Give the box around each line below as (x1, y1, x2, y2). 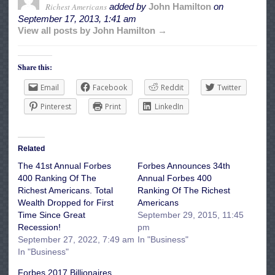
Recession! (18, 222, 61, 233)
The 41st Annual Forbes (18, 161, 111, 171)
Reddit (161, 82, 184, 93)
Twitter (217, 82, 241, 93)
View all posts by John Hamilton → (18, 25, 167, 36)
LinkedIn (155, 101, 184, 112)
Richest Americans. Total (18, 185, 113, 196)
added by (107, 1, 149, 12)
